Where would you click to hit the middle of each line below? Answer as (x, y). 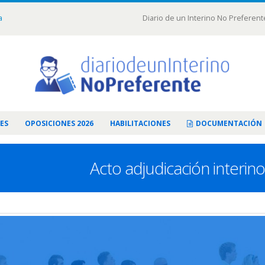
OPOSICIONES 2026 (59, 123)
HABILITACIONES (140, 123)
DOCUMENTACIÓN (229, 123)
